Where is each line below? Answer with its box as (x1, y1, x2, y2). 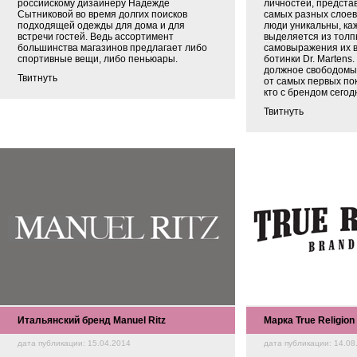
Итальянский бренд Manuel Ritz (18, 315, 166, 326)
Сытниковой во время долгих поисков (18, 9, 187, 20)
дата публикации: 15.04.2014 (18, 339, 131, 347)
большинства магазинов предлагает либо (18, 42, 207, 53)
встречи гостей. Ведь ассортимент (18, 31, 174, 42)
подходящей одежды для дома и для (18, 20, 185, 31)
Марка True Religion (264, 315, 355, 326)
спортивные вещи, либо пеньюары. (18, 53, 178, 65)
